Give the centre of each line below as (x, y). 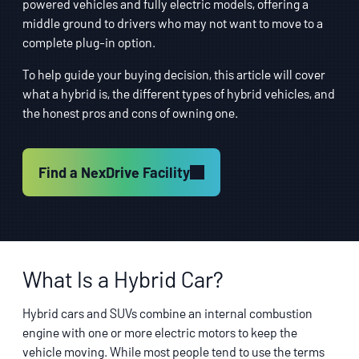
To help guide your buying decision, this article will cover (174, 74)
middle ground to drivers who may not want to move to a (173, 23)
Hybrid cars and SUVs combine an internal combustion (167, 313)
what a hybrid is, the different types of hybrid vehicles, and (179, 93)
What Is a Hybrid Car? (123, 279)
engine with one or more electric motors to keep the (160, 332)
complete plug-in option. (89, 42)
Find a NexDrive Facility (114, 172)
